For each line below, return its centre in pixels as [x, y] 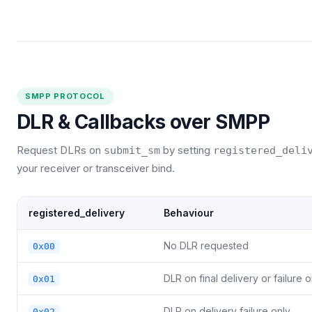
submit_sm [132, 151]
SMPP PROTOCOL [65, 96]
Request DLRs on [60, 150]
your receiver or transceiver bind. [96, 169]
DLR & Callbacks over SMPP [143, 122]
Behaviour [189, 213]
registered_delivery [77, 213]
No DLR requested [206, 246]
